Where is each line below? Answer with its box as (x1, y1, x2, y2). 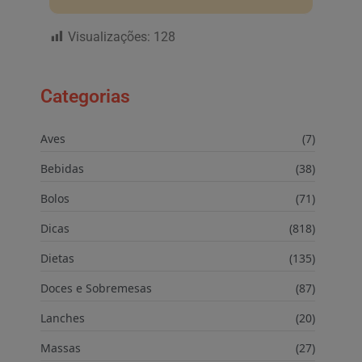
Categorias (40, 85, 130, 108)
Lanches (40, 310, 85, 326)
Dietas (40, 250, 74, 267)
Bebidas (40, 161, 84, 177)
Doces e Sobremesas (40, 280, 152, 297)
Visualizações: (68, 29, 150, 45)
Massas (40, 340, 81, 356)
